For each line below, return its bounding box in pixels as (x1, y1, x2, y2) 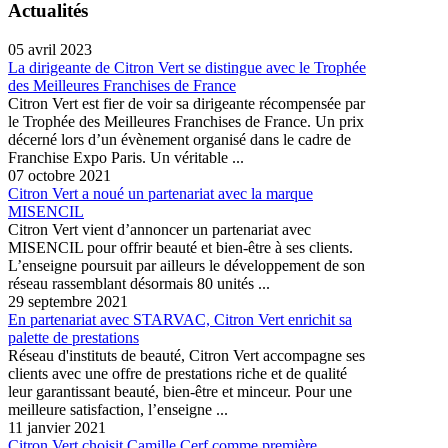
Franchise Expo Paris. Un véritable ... (8, 148, 244, 166)
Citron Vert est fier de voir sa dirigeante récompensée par (8, 94, 365, 112)
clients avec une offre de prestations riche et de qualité (8, 364, 347, 382)
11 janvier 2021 (8, 418, 106, 436)
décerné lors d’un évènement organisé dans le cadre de (8, 130, 351, 148)
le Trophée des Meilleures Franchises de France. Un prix (8, 112, 364, 130)
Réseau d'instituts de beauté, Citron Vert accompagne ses (8, 346, 365, 364)
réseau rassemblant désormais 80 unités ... (8, 274, 270, 292)
